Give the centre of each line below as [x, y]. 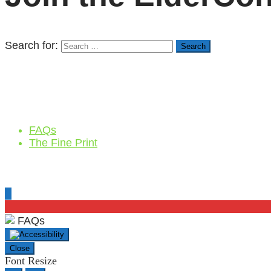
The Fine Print [63, 143]
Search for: [31, 46]
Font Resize [31, 261]
